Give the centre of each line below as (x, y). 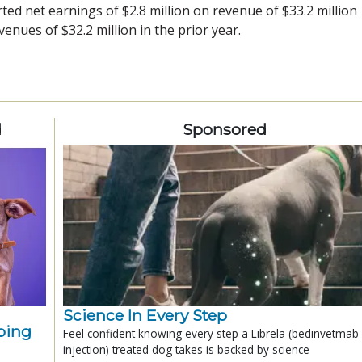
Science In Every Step (145, 315)
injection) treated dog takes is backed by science (186, 349)
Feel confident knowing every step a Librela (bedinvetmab (211, 333)
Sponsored (224, 129)
